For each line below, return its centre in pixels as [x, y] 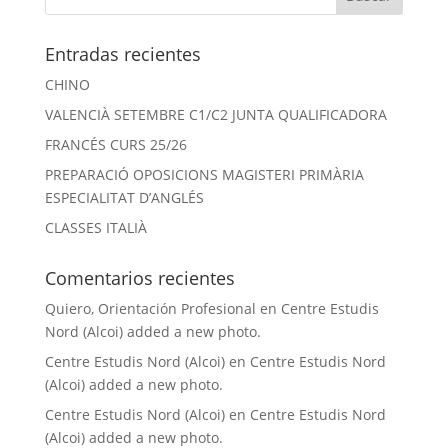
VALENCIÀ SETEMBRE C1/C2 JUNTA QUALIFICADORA [215, 114]
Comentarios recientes [139, 278]
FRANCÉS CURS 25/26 [115, 144]
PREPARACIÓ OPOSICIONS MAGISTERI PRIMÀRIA [204, 174]
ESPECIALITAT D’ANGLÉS [124, 197]
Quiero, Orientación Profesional [150, 308]
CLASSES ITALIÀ [95, 227]
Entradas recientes [122, 54]
